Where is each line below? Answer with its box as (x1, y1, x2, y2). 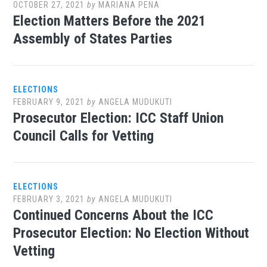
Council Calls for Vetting (13, 128, 154, 144)
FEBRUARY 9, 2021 (13, 97, 85, 107)
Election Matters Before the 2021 (13, 13, 206, 29)
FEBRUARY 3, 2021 (13, 194, 85, 204)
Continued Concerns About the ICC (13, 207, 214, 223)
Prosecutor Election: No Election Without (13, 225, 250, 241)
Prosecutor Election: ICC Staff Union (13, 110, 224, 126)
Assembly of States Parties (13, 30, 173, 47)
